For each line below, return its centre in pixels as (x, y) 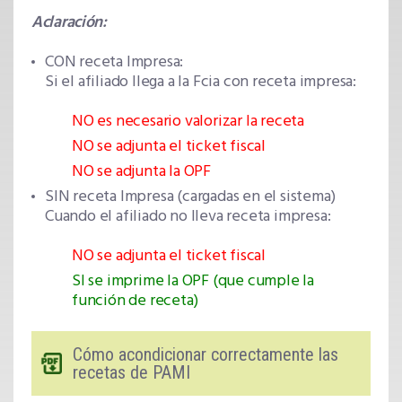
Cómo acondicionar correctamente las (205, 355)
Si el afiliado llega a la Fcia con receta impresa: (201, 83)
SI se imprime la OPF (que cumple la (193, 282)
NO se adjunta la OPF (141, 172)
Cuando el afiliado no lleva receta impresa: (188, 217)
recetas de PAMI (131, 373)
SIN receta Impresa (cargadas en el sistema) (190, 197)
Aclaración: (69, 23)
